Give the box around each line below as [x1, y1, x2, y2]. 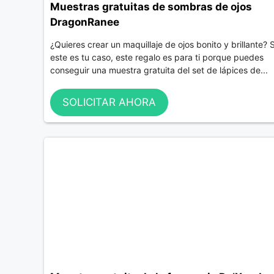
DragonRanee [50, 15, 119, 28]
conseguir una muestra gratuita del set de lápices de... [50, 64, 268, 75]
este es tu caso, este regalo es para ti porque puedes [50, 51, 264, 62]
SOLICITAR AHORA [62, 96, 156, 109]
